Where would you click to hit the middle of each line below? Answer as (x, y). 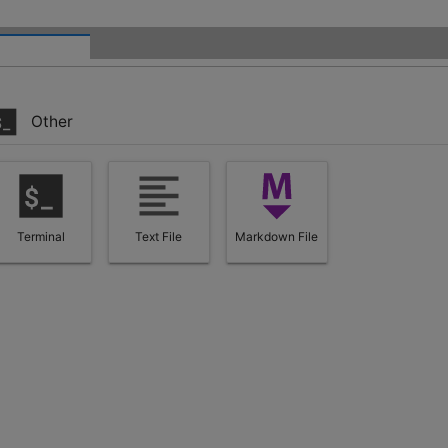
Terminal (40, 237)
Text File (159, 237)
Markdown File (277, 237)
